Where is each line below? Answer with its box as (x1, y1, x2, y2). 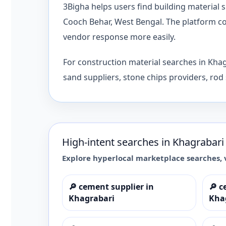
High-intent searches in (62, 135, 173, 149)
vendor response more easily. (63, 31, 176, 42)
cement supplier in (79, 181, 154, 192)
